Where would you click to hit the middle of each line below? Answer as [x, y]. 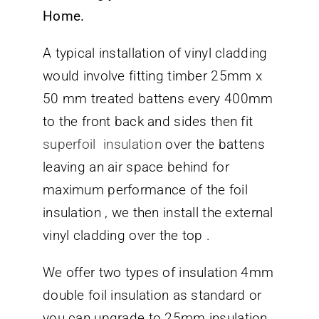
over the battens [213, 144]
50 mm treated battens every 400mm [158, 98]
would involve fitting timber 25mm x [152, 75]
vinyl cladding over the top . [127, 235]
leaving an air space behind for [136, 167]
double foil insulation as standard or [152, 295]
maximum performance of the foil [145, 189]
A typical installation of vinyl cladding [155, 53]
